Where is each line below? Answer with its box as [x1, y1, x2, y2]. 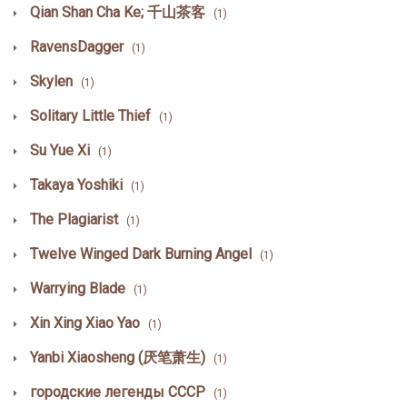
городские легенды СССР [26, 382, 209, 401]
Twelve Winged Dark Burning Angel [26, 244, 255, 263]
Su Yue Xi [26, 141, 94, 159]
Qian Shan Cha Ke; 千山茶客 [26, 3, 209, 21]
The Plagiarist [26, 210, 122, 228]
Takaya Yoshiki [26, 175, 126, 194]
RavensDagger [26, 37, 127, 55]
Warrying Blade [26, 279, 129, 297]
